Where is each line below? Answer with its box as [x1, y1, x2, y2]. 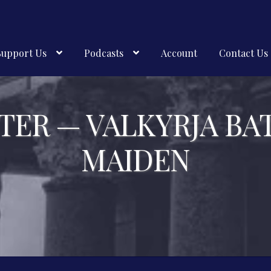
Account [160, 46, 197, 59]
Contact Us [218, 46, 268, 59]
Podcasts [84, 46, 124, 59]
